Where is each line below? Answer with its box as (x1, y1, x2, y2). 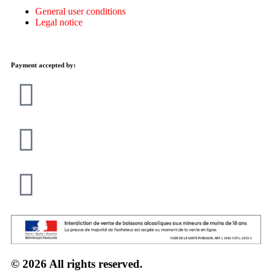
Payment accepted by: (11, 61, 76, 69)
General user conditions (35, 6, 126, 17)
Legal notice (35, 17, 83, 28)
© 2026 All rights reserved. (11, 257, 143, 271)
